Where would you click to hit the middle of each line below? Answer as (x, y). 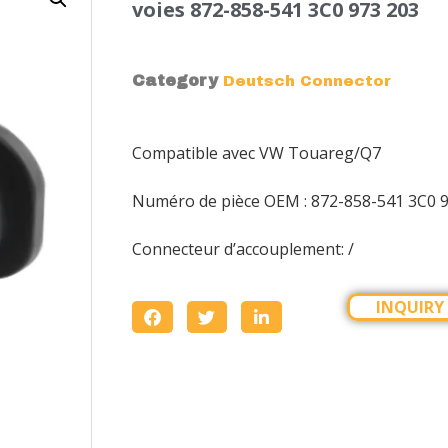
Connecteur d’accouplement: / (243, 249)
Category (175, 80)
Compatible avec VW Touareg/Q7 (256, 153)
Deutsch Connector (307, 81)
